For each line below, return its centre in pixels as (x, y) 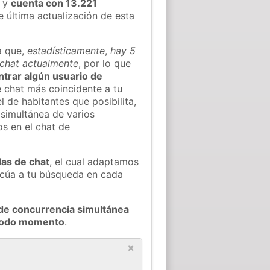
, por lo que (105, 63)
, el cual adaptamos (94, 161)
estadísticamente (66, 50)
